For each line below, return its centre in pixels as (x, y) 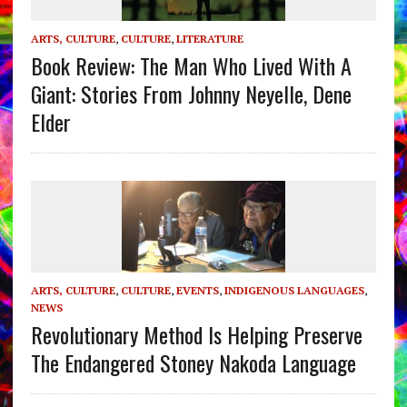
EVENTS (197, 290)
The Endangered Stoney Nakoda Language (193, 362)
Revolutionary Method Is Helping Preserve (196, 334)
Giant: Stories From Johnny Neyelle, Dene (191, 93)
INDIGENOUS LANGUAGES (294, 290)
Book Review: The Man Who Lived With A (191, 65)
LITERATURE (209, 38)
